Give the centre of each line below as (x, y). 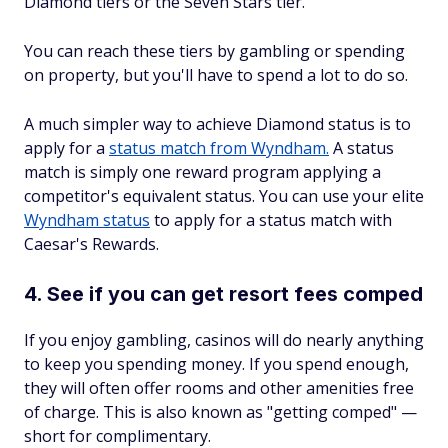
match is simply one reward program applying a (202, 172)
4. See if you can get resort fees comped (223, 294)
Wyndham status (87, 220)
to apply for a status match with (271, 220)
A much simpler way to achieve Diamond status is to (217, 124)
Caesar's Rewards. (91, 244)
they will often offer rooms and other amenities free (219, 388)
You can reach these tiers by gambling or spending (214, 51)
